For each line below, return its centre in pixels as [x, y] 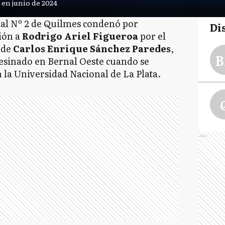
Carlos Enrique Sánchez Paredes [91, 48]
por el [152, 36]
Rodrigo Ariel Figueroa [79, 36]
